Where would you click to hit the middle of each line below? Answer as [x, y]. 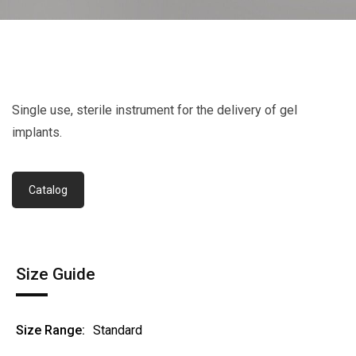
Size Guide [56, 275]
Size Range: [50, 331]
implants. [37, 133]
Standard [118, 331]
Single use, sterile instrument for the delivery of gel [155, 110]
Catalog [48, 190]
